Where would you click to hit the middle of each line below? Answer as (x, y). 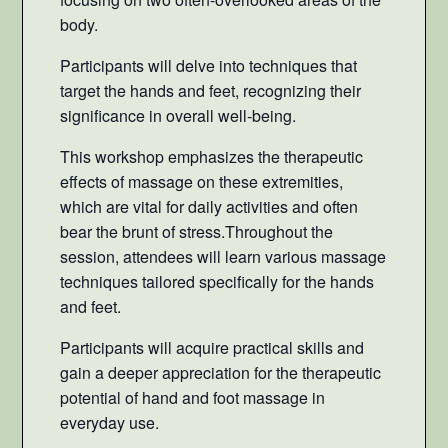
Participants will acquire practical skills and (211, 348)
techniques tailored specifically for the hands (216, 282)
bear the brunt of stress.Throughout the (196, 232)
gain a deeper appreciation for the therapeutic (220, 373)
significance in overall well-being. (177, 116)
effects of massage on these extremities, (201, 182)
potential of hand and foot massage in (192, 398)
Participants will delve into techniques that (208, 66)
